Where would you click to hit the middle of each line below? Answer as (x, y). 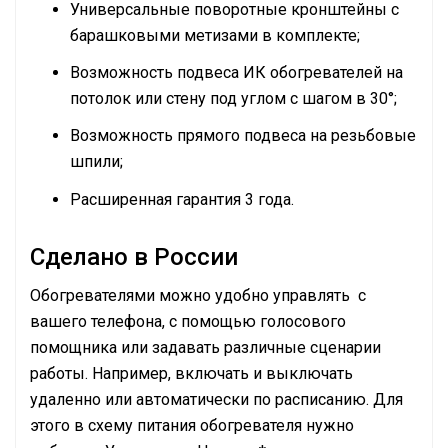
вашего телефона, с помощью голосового (188, 321)
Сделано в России (134, 256)
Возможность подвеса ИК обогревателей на (236, 73)
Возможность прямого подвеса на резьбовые (243, 136)
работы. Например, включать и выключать (191, 373)
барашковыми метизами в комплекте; (215, 35)
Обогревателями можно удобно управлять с (198, 295)
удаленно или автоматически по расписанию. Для (216, 399)
